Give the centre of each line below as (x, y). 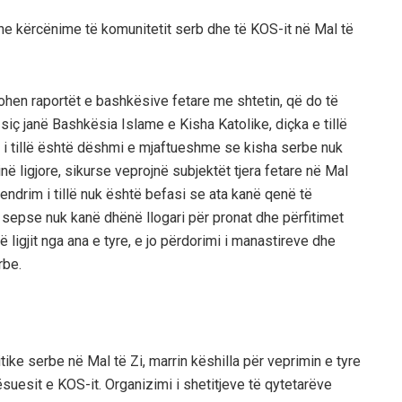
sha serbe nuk (299, 147)
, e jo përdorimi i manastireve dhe (232, 240)
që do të (312, 100)
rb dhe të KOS (235, 29)
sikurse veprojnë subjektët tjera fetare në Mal (206, 170)
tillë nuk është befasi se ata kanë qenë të (181, 194)
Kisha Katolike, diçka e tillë (262, 124)
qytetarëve (298, 384)
